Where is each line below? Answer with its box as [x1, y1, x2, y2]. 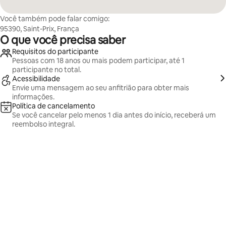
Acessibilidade [12, 74, 60, 83]
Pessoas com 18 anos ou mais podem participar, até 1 [12, 56, 185, 65]
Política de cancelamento [12, 101, 95, 110]
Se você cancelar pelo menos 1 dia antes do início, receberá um [12, 110, 216, 120]
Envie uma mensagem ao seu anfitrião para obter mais [12, 83, 189, 92]
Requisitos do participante [12, 47, 98, 56]
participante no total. [12, 65, 81, 74]
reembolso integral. [12, 120, 75, 129]
